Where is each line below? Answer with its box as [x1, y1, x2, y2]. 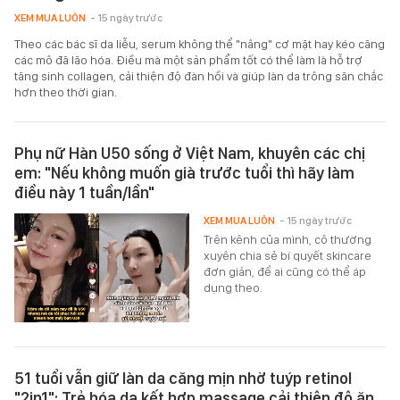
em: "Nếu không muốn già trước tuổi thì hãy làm [14, 162, 354, 182]
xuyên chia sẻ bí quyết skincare [204, 247, 372, 262]
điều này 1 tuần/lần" [14, 182, 154, 202]
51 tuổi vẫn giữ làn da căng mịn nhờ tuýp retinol [14, 368, 352, 387]
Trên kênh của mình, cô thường [204, 231, 372, 246]
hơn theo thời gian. [14, 84, 117, 99]
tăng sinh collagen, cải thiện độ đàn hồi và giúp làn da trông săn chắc [14, 68, 383, 83]
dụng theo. [204, 279, 263, 295]
